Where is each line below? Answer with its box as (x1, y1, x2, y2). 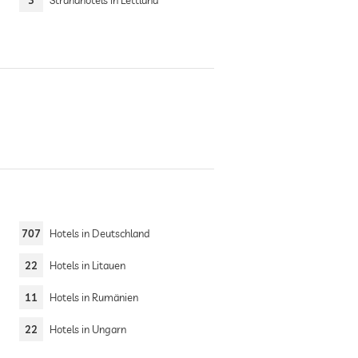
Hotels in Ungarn (49, 323, 126, 336)
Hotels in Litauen (49, 259, 125, 272)
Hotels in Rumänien (49, 291, 138, 304)
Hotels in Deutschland (49, 227, 149, 240)
